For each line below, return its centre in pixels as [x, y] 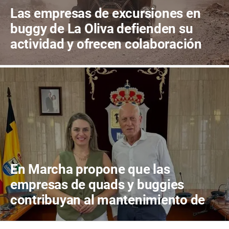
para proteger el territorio [84, 60]
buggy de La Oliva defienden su [102, 29]
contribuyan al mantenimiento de [108, 200]
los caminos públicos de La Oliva [106, 215]
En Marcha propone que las [90, 169]
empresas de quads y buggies [97, 185]
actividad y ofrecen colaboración [106, 44]
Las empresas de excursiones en [106, 14]
